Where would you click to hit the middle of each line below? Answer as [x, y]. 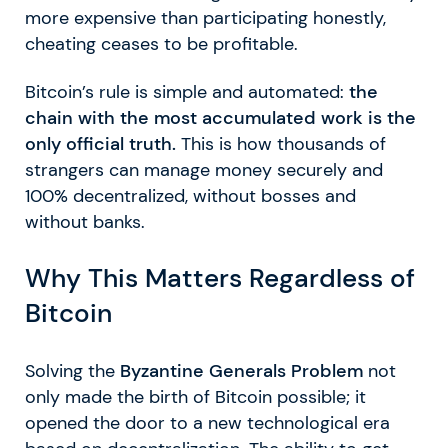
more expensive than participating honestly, [205, 18]
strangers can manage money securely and [204, 170]
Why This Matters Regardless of [220, 278]
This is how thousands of [281, 144]
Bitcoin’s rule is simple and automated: [187, 92]
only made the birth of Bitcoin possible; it [195, 396]
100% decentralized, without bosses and [190, 196]
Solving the [72, 370]
